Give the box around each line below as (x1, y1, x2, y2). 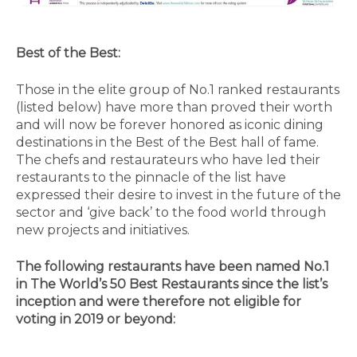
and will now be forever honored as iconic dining (16, 116, 324, 132)
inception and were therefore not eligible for (16, 293, 301, 309)
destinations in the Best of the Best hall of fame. (16, 134, 319, 150)
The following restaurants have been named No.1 (16, 258, 329, 274)
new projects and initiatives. (16, 222, 190, 237)
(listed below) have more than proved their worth (16, 99, 332, 115)
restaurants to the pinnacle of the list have (16, 169, 286, 185)
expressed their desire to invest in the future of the (16, 186, 341, 202)
